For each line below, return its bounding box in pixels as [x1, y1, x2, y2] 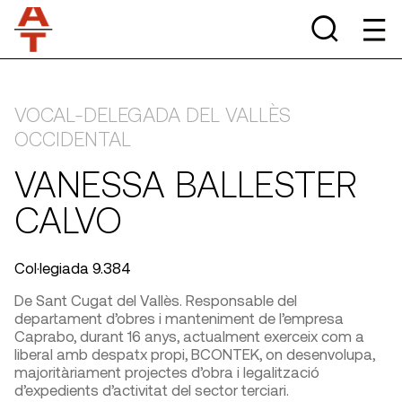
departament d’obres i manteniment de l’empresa [14, 309, 344, 327]
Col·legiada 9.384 [14, 258, 131, 276]
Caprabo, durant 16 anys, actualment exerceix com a [14, 327, 364, 345]
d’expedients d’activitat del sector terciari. [14, 380, 289, 398]
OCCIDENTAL [14, 127, 131, 150]
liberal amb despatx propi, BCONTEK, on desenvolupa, [14, 345, 375, 363]
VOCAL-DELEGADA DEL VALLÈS [14, 102, 291, 126]
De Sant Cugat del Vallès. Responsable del [14, 291, 297, 309]
